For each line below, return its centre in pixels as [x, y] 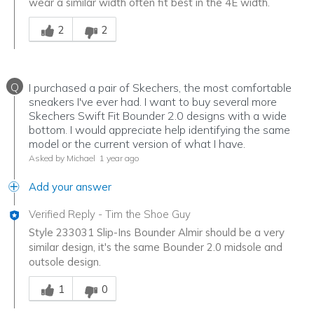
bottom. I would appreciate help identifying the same [159, 129]
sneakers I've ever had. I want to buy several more [153, 101]
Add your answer [70, 186]
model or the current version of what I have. [137, 143]
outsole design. [65, 261]
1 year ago [118, 158]
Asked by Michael [62, 158]
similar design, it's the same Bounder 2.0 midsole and [156, 247]
